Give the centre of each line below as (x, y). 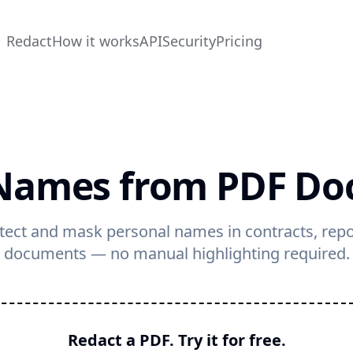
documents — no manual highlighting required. (176, 253)
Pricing (239, 41)
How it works (95, 41)
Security (189, 41)
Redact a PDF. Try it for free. (176, 340)
